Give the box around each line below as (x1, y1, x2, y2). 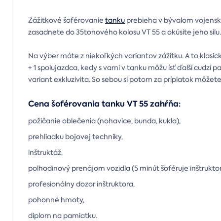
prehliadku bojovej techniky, (28, 132, 123, 142)
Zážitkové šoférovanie (28, 16, 105, 25)
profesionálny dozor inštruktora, (28, 180, 135, 189)
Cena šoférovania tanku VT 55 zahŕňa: (28, 98, 181, 110)
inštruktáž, (28, 148, 63, 157)
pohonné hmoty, (28, 195, 84, 205)
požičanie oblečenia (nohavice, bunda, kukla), (28, 116, 181, 126)
